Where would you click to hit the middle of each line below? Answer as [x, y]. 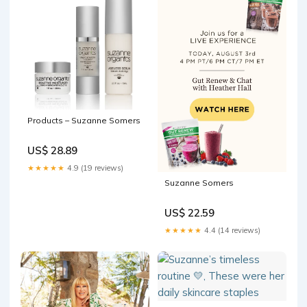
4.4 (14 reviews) [231, 230]
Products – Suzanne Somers [84, 121]
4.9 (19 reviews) [94, 168]
